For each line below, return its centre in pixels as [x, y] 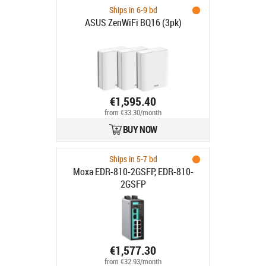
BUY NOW [140, 129]
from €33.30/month [133, 113]
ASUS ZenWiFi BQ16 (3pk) [133, 23]
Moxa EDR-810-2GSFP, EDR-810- [133, 172]
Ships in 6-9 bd [133, 10]
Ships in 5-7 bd [133, 159]
